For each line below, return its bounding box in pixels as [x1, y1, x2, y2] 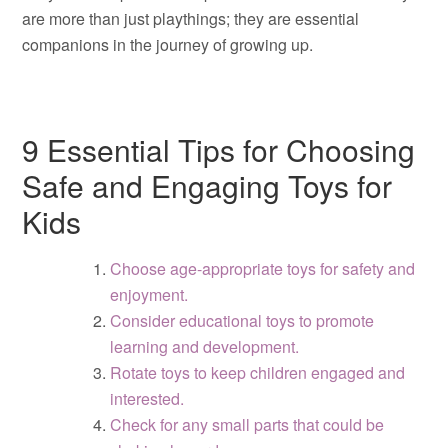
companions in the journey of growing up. [22, 33, 314, 56]
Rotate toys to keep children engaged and [110, 361, 406, 384]
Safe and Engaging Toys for [22, 164, 393, 207]
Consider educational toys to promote [110, 309, 375, 332]
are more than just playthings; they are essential [22, 7, 360, 30]
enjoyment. [110, 283, 189, 306]
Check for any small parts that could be [110, 413, 385, 436]
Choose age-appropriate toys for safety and [110, 257, 416, 280]
